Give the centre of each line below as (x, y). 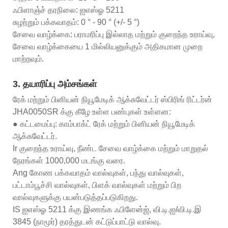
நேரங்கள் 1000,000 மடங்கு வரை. (69, 160)
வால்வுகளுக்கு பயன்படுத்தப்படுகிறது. (75, 197)
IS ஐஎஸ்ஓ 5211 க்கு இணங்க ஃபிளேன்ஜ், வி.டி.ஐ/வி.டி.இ (107, 209)
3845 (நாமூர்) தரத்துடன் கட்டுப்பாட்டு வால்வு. (87, 221)
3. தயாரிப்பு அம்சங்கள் (55, 84)
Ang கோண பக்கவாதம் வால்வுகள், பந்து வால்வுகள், (98, 173)
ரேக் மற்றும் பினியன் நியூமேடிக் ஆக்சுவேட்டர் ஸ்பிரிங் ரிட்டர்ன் (112, 99)
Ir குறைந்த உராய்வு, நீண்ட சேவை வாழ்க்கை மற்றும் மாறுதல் (110, 148)
